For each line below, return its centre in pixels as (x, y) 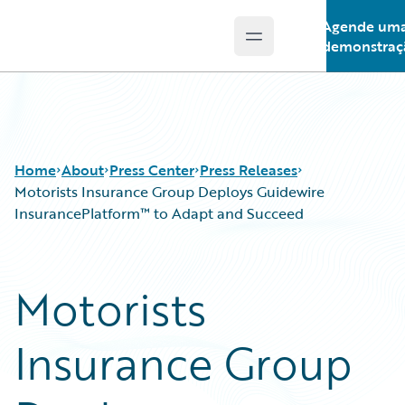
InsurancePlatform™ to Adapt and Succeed (159, 213)
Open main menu (312, 46)
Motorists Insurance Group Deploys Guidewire (170, 192)
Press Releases (249, 170)
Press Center (152, 170)
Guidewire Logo (88, 46)
